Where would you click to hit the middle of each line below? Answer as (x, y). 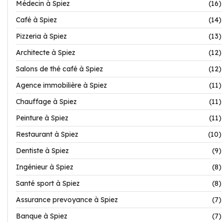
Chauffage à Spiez (46, 102)
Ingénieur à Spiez (45, 167)
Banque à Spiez (42, 216)
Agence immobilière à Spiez (61, 85)
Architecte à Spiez (46, 53)
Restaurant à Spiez (47, 134)
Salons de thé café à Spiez (59, 69)
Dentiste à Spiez (42, 151)
